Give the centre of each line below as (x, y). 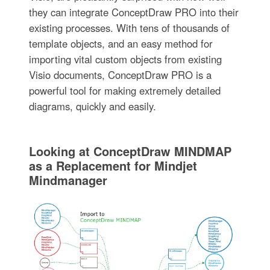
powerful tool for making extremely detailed (124, 90)
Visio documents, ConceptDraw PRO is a (120, 75)
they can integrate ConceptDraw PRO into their (133, 12)
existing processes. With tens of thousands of (129, 28)
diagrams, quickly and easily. (92, 106)
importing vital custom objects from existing (125, 59)
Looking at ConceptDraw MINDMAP (130, 151)
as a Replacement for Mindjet (113, 165)
